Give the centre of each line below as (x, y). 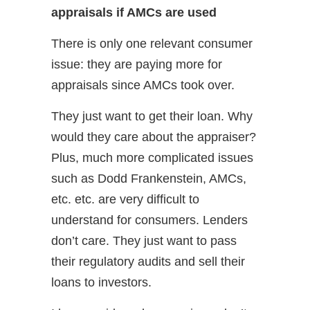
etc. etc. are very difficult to (125, 199)
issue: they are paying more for (137, 64)
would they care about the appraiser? (154, 137)
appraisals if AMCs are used (134, 12)
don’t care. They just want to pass (144, 241)
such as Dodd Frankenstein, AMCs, (149, 179)
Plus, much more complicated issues (152, 158)
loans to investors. (101, 282)
